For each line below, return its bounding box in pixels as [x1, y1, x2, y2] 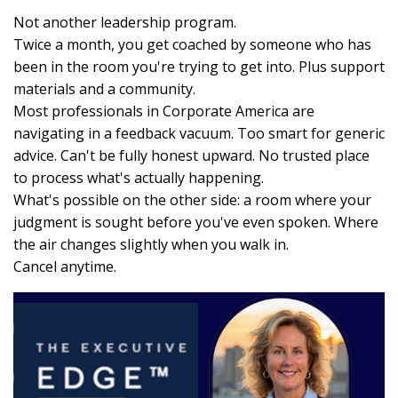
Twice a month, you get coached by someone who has [13, 34, 371, 54]
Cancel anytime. [13, 256, 120, 276]
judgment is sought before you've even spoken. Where [13, 211, 378, 232]
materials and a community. [13, 78, 195, 99]
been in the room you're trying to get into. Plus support [13, 56, 385, 76]
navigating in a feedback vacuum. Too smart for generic [13, 123, 385, 143]
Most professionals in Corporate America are [13, 100, 314, 121]
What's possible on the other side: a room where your [13, 189, 371, 210]
